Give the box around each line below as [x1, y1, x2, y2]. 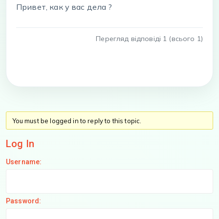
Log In [6, 137, 34, 150]
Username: [6, 157, 42, 166]
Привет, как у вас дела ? [16, 2, 112, 12]
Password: [6, 197, 42, 205]
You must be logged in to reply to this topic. [12, 116, 142, 125]
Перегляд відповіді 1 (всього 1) [96, 34, 203, 44]
